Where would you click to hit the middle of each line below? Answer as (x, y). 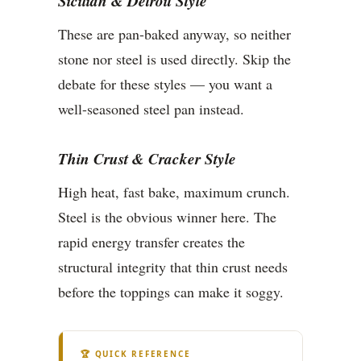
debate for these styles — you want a (165, 84)
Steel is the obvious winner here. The (167, 217)
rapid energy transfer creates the (151, 242)
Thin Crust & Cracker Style (147, 159)
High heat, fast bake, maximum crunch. (174, 192)
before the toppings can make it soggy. (171, 292)
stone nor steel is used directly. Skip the (174, 59)
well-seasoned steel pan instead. (151, 109)
